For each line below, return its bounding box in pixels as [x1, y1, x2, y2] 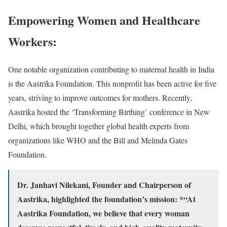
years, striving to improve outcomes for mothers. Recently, [8, 92, 192, 103]
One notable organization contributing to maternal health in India [8, 63, 214, 74]
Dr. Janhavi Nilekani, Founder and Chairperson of [17, 178, 191, 191]
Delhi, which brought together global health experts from [8, 120, 189, 131]
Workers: [8, 32, 57, 50]
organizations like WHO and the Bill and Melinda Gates [8, 134, 187, 145]
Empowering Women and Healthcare [8, 11, 200, 29]
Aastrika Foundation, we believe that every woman [17, 207, 190, 219]
